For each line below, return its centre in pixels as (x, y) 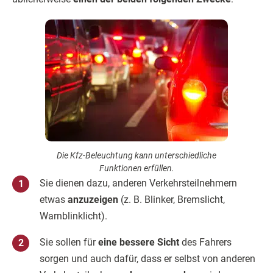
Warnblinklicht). (73, 216)
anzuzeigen (94, 200)
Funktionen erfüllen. (136, 168)
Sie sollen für (69, 242)
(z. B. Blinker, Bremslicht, (173, 200)
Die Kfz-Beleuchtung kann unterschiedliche (136, 155)
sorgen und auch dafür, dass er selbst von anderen (147, 259)
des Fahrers (205, 242)
